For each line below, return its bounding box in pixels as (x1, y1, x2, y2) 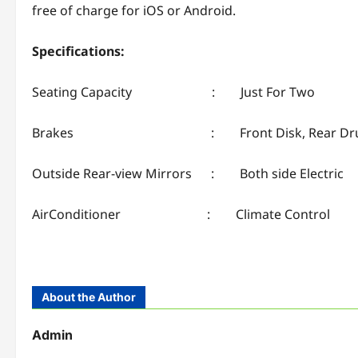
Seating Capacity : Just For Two (32, 83, 315, 101)
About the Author (42, 290, 136, 304)
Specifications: (32, 42, 125, 61)
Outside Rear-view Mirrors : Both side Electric (32, 165, 344, 183)
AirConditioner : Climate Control (32, 205, 330, 224)
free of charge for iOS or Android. (32, 2, 236, 20)
